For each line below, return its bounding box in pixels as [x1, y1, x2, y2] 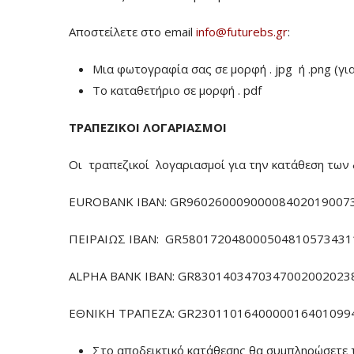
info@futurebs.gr [196, 24, 288, 40]
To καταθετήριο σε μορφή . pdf [92, 82, 262, 98]
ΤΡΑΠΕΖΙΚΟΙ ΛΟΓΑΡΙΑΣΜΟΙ [69, 119, 227, 135]
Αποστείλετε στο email [69, 24, 196, 40]
